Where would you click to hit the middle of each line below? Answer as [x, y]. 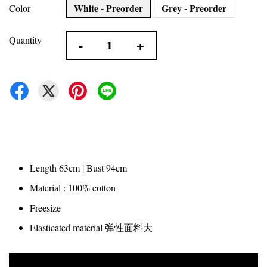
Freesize [45, 207]
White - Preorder [108, 8]
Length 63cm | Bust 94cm [78, 168]
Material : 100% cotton [73, 188]
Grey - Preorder [194, 8]
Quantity [25, 40]
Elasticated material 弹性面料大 [91, 228]
